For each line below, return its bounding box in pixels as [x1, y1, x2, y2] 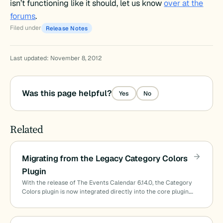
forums [10, 11, 36, 22]
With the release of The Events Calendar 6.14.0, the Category [21, 179, 192, 187]
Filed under [10, 23, 42, 32]
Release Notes [45, 24, 88, 32]
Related [10, 121, 43, 136]
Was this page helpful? [21, 88, 111, 99]
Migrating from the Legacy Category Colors [21, 153, 188, 164]
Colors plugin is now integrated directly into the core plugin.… [21, 188, 193, 196]
